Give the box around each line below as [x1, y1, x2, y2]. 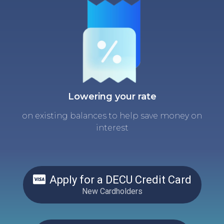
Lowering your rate [67, 90, 156, 102]
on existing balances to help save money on [22, 110, 202, 120]
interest [95, 122, 128, 132]
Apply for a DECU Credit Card [49, 173, 191, 186]
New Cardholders [81, 186, 142, 196]
